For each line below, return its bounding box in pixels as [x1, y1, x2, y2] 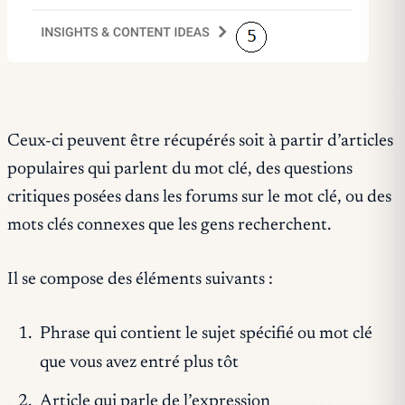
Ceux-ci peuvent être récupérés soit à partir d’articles [7, 133, 393, 151]
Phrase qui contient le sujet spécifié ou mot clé [39, 325, 372, 343]
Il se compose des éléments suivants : [7, 271, 273, 289]
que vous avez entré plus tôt [39, 353, 239, 372]
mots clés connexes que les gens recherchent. [7, 217, 331, 235]
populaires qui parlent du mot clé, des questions [7, 161, 353, 179]
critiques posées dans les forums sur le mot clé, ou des [7, 189, 391, 207]
